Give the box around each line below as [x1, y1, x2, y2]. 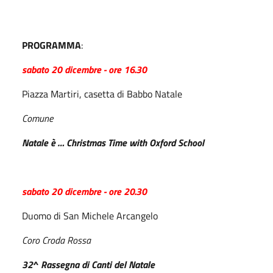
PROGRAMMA [22, 38, 81, 53]
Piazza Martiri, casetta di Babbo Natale [22, 87, 182, 102]
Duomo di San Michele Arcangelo [22, 208, 158, 224]
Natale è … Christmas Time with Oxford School [22, 135, 204, 151]
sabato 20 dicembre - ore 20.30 [22, 184, 147, 199]
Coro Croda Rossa [22, 233, 91, 248]
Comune [22, 111, 53, 126]
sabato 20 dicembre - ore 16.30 [22, 62, 147, 77]
